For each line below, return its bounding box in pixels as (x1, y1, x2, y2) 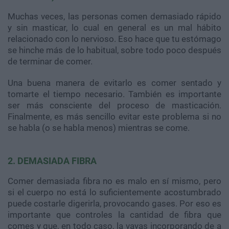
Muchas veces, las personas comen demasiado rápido (8, 11, 221, 21)
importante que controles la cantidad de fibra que (8, 209, 221, 220)
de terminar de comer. (8, 56, 93, 66)
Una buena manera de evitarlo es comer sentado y (8, 77, 221, 88)
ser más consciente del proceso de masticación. (8, 100, 221, 110)
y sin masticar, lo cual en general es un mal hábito (8, 22, 221, 33)
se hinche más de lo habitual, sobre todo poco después (8, 44, 221, 55)
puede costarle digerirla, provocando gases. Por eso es (8, 198, 221, 209)
